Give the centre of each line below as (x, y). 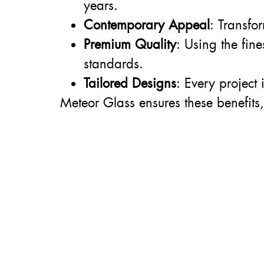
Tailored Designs (130, 83)
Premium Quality (130, 44)
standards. (113, 64)
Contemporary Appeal (147, 25)
